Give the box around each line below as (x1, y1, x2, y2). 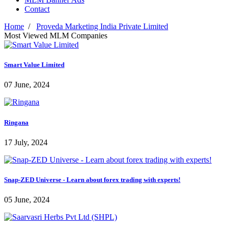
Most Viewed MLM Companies (4, 31, 107, 40)
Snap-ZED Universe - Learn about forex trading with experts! (4, 175, 180, 184)
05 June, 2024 (4, 195, 50, 204)
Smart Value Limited (4, 61, 64, 69)
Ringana (4, 118, 29, 126)
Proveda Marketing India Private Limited (36, 22, 168, 31)
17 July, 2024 (4, 138, 48, 147)
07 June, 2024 (4, 80, 50, 89)
